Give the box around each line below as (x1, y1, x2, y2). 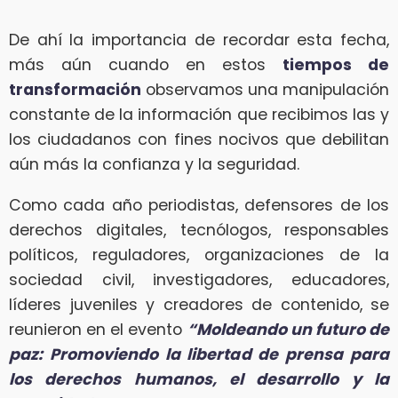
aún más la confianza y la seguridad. (9, 154, 299, 176)
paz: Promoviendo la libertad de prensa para (9, 343, 389, 365)
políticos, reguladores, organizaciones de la (9, 243, 389, 266)
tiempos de (283, 54, 389, 76)
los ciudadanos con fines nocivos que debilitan (9, 129, 389, 151)
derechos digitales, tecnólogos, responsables (9, 219, 389, 241)
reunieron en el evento (9, 318, 187, 340)
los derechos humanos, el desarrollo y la (9, 368, 389, 390)
